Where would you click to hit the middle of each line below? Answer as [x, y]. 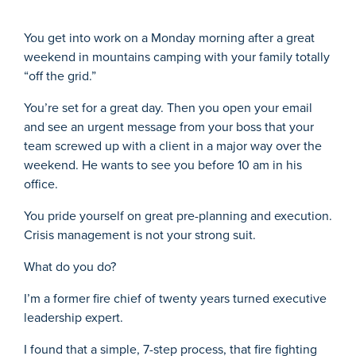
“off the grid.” [60, 75]
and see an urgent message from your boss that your [169, 126]
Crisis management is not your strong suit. [140, 234]
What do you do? [70, 266]
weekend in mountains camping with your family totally [177, 56]
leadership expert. [74, 317]
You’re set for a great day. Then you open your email [168, 107]
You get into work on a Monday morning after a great [169, 37]
